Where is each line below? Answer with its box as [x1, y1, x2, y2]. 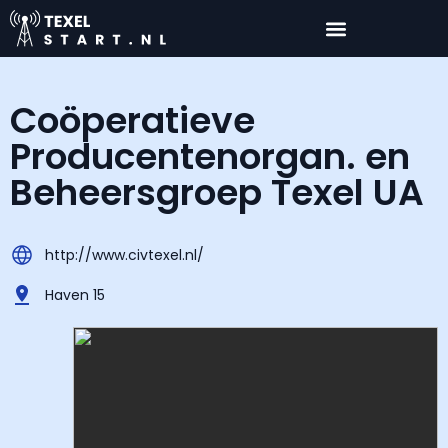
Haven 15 [45, 284, 105, 305]
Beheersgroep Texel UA [10, 167, 424, 219]
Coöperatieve [10, 95, 255, 147]
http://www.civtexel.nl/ [45, 244, 204, 265]
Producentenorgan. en [10, 131, 410, 183]
